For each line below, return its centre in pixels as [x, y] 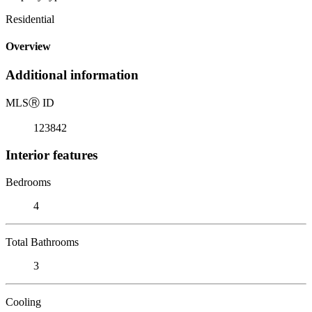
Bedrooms [28, 182]
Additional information [72, 75]
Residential [30, 19]
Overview [28, 47]
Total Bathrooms [42, 242]
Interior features [52, 155]
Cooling [23, 302]
